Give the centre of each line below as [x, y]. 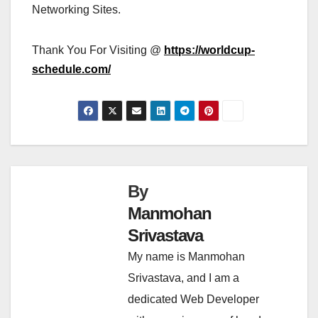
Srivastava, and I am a [183, 278]
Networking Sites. [76, 9]
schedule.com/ [71, 69]
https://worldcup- [209, 50]
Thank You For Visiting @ [97, 50]
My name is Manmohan [186, 256]
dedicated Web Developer [193, 299]
